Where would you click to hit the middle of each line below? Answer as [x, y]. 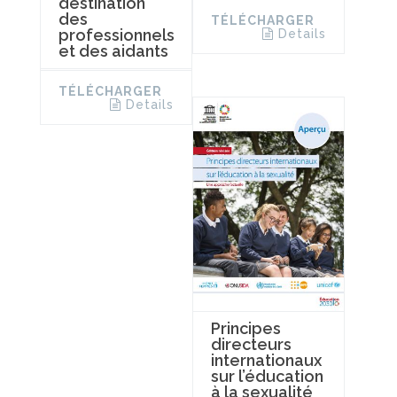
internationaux [266, 361]
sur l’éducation [267, 377]
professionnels [117, 35]
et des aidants [113, 51]
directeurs [251, 345]
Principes [245, 329]
